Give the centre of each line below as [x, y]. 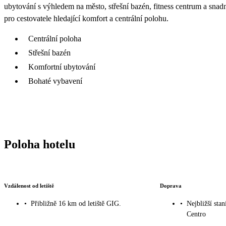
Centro [196, 214]
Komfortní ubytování [62, 67]
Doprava [171, 186]
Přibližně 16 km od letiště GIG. [76, 203]
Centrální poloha [55, 38]
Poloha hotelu [40, 144]
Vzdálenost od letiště [29, 186]
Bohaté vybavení [55, 81]
